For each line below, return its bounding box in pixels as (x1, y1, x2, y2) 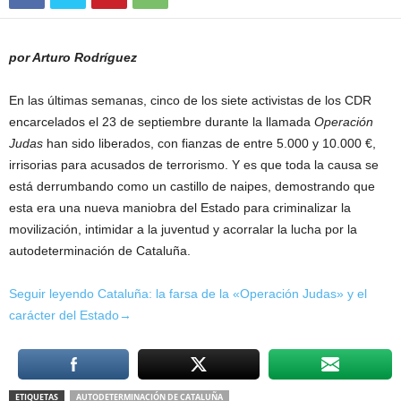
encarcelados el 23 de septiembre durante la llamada (9, 115, 314, 129)
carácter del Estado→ (9, 308, 132, 322)
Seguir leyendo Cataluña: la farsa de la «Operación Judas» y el (9, 286, 367, 301)
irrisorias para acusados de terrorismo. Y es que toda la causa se (9, 158, 379, 172)
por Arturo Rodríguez (9, 50, 137, 64)
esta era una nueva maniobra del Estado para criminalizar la (9, 200, 351, 215)
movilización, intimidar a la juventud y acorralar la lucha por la (9, 222, 357, 236)
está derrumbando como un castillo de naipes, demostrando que (9, 179, 375, 193)
